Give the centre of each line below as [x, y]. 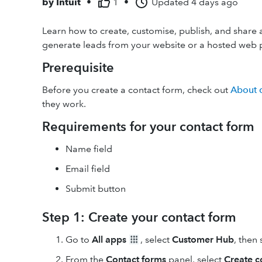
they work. [64, 104]
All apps [109, 239]
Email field [88, 169]
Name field [89, 149]
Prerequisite [78, 68]
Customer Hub [203, 239]
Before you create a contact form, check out [136, 90]
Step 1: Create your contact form [139, 217]
